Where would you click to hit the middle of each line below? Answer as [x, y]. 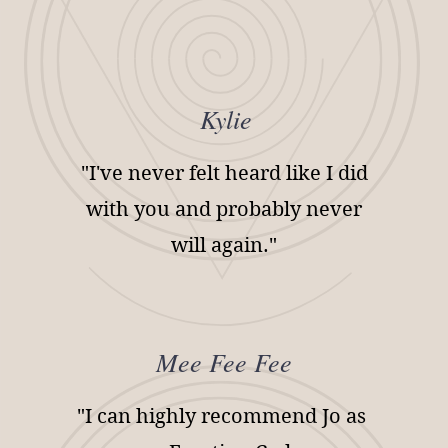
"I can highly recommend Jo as [221, 416]
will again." [224, 245]
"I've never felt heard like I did [224, 173]
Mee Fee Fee [223, 361]
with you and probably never [224, 209]
